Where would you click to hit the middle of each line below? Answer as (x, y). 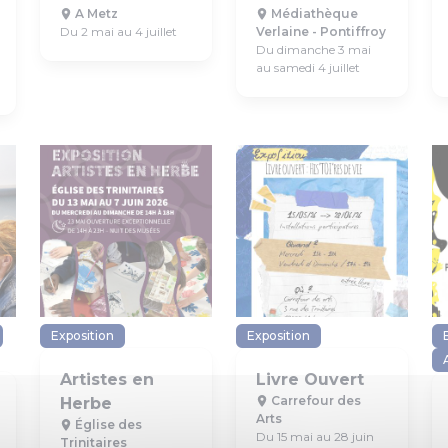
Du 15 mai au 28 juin (315, 436)
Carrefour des (314, 400)
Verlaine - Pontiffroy (321, 31)
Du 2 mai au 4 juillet (118, 31)
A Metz (95, 13)
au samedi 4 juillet (308, 67)
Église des (107, 424)
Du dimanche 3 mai (313, 49)
